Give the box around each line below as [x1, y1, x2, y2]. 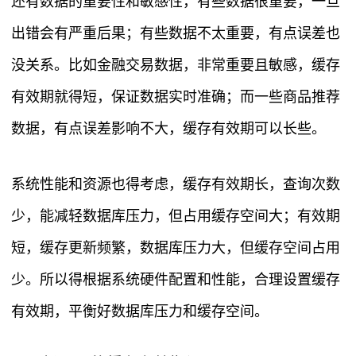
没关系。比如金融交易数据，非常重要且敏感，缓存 [11, 57, 340, 74]
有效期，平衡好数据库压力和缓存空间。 [11, 304, 269, 320]
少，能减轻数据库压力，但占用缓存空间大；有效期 [11, 208, 340, 225]
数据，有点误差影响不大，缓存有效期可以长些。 [11, 121, 326, 137]
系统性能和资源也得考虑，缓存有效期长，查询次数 [11, 176, 340, 193]
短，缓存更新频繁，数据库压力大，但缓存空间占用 [11, 240, 340, 257]
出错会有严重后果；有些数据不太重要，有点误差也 [11, 25, 340, 42]
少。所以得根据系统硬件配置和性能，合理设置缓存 [11, 272, 340, 288]
